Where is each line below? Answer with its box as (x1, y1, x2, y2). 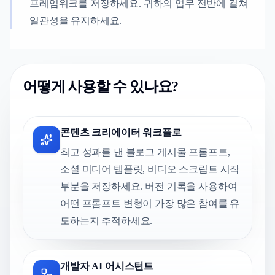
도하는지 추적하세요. (60, 215, 153, 226)
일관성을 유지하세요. (29, 15, 122, 26)
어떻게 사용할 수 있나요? (23, 78, 179, 95)
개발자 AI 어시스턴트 (60, 260, 154, 271)
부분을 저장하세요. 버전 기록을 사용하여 (60, 180, 238, 192)
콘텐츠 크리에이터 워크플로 (60, 126, 182, 137)
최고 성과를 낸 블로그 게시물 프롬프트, (60, 146, 230, 157)
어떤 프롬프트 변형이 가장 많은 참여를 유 (60, 198, 240, 209)
